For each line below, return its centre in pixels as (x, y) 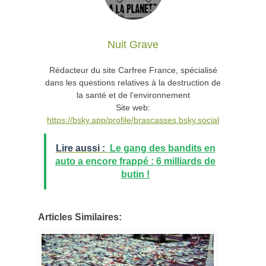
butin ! (135, 174)
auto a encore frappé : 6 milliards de (135, 161)
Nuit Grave (133, 44)
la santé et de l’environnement (133, 95)
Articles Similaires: (80, 216)
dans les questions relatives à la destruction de (133, 82)
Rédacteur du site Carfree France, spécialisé (133, 70)
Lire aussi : (80, 148)
